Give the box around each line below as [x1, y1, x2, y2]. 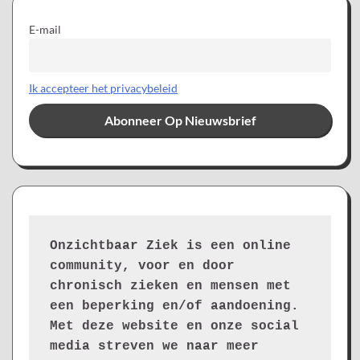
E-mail [29, 22, 61, 36]
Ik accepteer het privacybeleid [29, 80, 178, 95]
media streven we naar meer [49, 338, 259, 354]
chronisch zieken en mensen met [49, 278, 291, 293]
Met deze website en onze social [49, 318, 299, 333]
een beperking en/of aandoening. [49, 298, 299, 313]
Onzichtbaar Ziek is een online [49, 238, 291, 253]
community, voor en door [49, 258, 235, 273]
